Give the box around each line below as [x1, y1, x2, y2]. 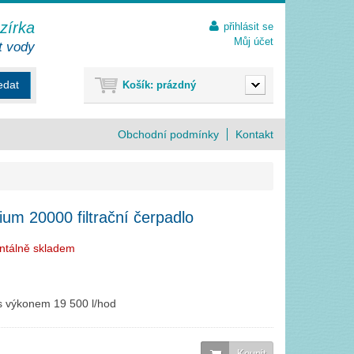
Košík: [122, 79, 153, 91]
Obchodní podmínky [126, 128, 219, 141]
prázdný [156, 79, 196, 91]
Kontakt [243, 128, 273, 141]
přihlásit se [224, 21, 273, 32]
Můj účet [234, 36, 273, 47]
